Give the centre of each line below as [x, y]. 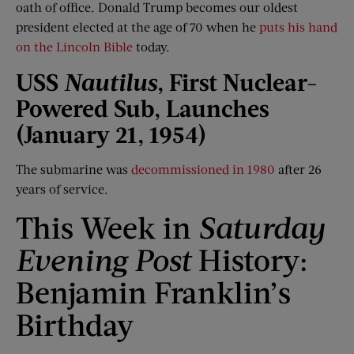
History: [253, 260]
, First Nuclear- [237, 82]
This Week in [107, 227]
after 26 [298, 169]
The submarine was [73, 169]
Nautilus [111, 82]
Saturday [262, 227]
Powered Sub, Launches [143, 108]
